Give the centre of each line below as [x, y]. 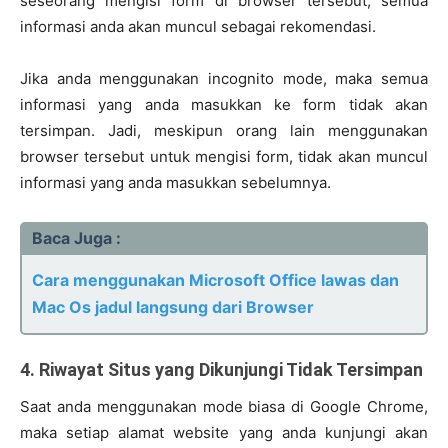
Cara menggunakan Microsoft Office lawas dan [215, 280]
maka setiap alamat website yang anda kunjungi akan [224, 433]
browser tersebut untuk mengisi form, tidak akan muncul [224, 157]
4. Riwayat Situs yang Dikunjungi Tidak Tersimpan [221, 370]
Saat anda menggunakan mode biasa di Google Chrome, [224, 407]
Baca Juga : [76, 238]
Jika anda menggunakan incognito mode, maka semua [224, 79]
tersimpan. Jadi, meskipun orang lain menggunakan [224, 131]
